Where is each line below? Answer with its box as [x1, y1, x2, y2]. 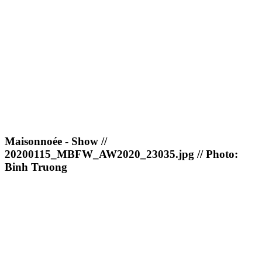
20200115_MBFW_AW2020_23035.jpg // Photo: [5, 148, 238, 161]
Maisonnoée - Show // [5, 135, 107, 148]
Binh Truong [5, 161, 67, 174]
